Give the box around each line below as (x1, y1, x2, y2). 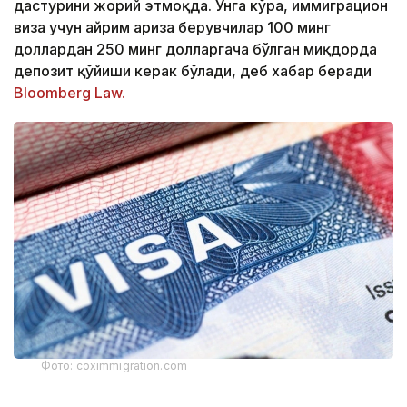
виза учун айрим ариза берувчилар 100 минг (14, 18, 331, 36)
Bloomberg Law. (14, 84, 125, 102)
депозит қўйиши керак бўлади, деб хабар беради (14, 62, 372, 80)
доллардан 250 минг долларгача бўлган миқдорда (14, 40, 377, 58)
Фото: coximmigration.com (41, 359, 187, 373)
